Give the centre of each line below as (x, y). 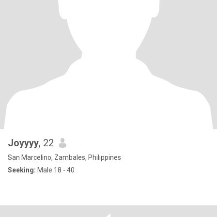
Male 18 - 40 (55, 170)
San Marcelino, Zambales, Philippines (64, 157)
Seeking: (22, 170)
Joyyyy (23, 143)
